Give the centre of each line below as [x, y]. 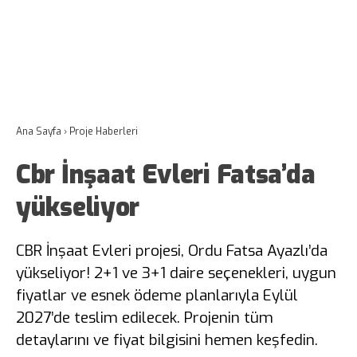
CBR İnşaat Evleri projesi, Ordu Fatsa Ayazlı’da [172, 251]
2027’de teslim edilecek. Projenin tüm [145, 318]
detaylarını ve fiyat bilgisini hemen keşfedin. [167, 340]
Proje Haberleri [104, 131]
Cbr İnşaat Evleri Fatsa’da [166, 175]
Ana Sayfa [39, 131]
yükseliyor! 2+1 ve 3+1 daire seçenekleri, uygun [176, 273]
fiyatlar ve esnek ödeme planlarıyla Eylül [157, 295]
